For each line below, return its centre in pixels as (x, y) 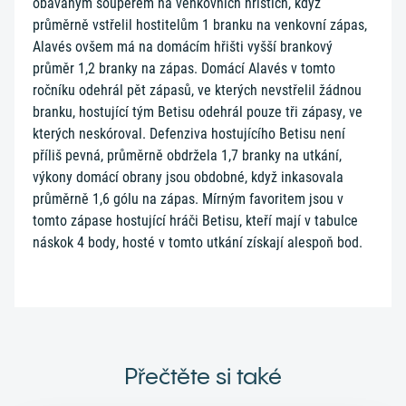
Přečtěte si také (203, 376)
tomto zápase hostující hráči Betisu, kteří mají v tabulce (195, 221)
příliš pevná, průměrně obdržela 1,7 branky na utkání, (187, 155)
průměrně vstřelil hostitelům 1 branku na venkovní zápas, (200, 25)
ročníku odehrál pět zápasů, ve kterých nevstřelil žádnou (197, 90)
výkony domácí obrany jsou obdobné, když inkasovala (188, 177)
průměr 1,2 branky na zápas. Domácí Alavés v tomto (184, 68)
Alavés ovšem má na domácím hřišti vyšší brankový (183, 47)
